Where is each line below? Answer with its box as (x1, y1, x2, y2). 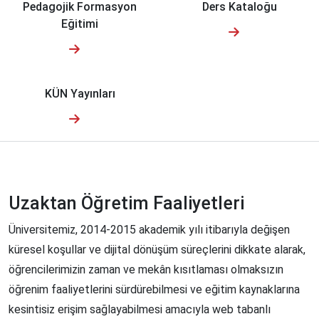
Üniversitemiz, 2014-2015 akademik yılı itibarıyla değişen (9, 223, 290, 237)
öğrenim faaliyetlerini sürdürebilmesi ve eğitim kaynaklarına (9, 283, 300, 297)
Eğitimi (61, 17, 98, 31)
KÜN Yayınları (44, 87, 115, 101)
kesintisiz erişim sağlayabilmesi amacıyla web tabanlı (9, 303, 271, 317)
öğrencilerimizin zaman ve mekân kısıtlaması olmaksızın (9, 263, 283, 277)
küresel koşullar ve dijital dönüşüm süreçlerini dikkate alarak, (9, 243, 305, 257)
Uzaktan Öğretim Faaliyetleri (9, 193, 244, 214)
